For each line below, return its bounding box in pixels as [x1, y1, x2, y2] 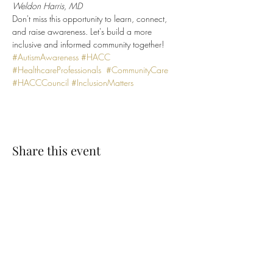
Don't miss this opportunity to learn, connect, [12, 13, 169, 24]
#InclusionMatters [71, 77, 133, 88]
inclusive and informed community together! [12, 38, 164, 50]
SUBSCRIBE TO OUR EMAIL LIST [7, 230, 163, 245]
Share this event [12, 142, 101, 158]
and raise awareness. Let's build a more [12, 26, 154, 37]
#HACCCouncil [12, 77, 69, 88]
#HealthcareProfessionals [12, 64, 101, 76]
